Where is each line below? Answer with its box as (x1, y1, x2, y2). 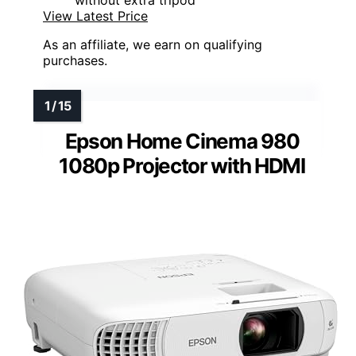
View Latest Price (43, 8, 148, 25)
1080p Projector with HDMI (59, 153, 305, 179)
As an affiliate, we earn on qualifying (43, 37, 262, 53)
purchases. (43, 52, 107, 69)
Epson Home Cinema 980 (64, 129, 300, 154)
